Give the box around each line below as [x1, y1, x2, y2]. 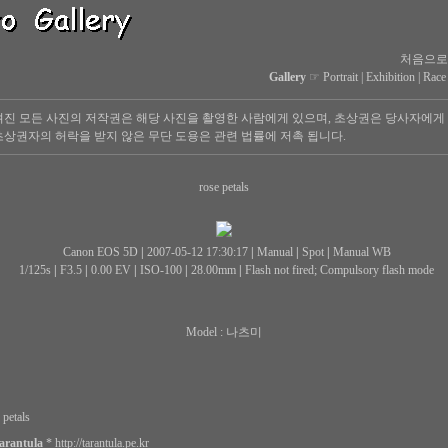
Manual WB [332, 245, 391, 259]
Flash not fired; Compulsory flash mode [245, 263, 434, 277]
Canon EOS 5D [62, 245, 138, 259]
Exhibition [365, 70, 415, 84]
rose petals [199, 180, 249, 194]
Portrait [322, 70, 358, 84]
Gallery [268, 70, 306, 84]
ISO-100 [140, 263, 182, 277]
